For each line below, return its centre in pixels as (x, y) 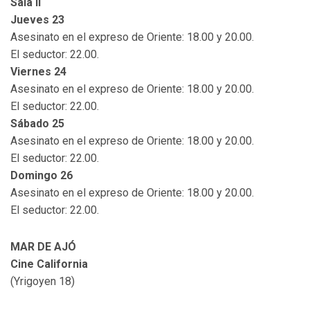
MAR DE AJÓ (43, 247)
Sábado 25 (37, 124)
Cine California (49, 264)
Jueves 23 (37, 20)
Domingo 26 (42, 176)
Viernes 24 (38, 72)
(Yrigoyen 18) (43, 282)
